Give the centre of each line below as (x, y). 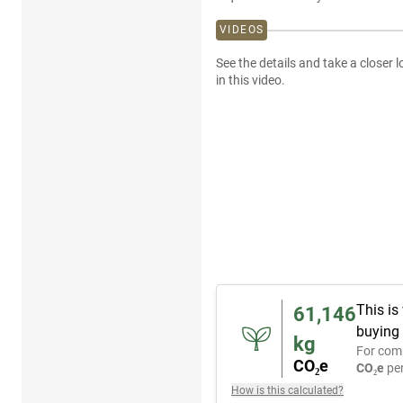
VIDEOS (242, 30)
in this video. (251, 81)
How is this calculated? (287, 391)
